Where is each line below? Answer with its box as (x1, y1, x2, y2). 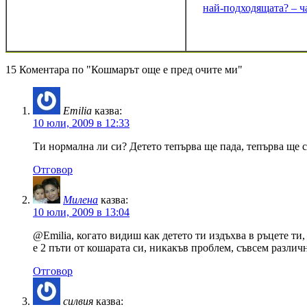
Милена (63, 193, 98, 206)
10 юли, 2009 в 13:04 (33, 206, 130, 218)
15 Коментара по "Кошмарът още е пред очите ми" (5, 63, 243, 75)
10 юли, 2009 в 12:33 (33, 116, 130, 129)
